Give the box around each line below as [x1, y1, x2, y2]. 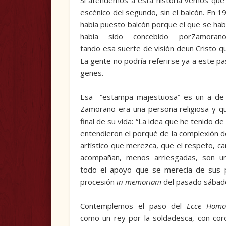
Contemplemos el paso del [80, 201, 187, 211]
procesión [80, 177, 117, 187]
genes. [80, 68, 103, 78]
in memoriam [116, 177, 161, 187]
